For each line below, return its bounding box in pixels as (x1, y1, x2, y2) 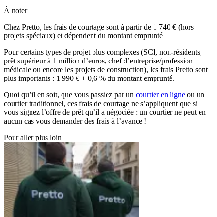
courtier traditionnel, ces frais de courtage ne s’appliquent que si (4, 99, 198, 108)
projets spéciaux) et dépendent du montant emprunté (4, 31, 163, 40)
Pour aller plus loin (4, 133, 62, 142)
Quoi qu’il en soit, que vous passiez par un (4, 91, 136, 99)
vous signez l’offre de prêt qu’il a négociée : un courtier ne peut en (4, 108, 206, 117)
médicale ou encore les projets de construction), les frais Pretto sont (4, 65, 208, 74)
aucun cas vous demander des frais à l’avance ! (4, 117, 146, 125)
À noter (4, 6, 27, 15)
